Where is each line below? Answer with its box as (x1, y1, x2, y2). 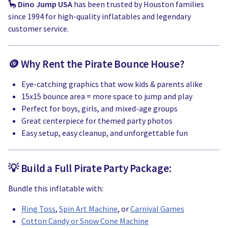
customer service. (8, 23, 69, 34)
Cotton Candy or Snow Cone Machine (21, 216, 149, 226)
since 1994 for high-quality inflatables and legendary (8, 11, 191, 22)
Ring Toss (21, 204, 55, 214)
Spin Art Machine (59, 204, 118, 214)
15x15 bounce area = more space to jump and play (21, 91, 192, 102)
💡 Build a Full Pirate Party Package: (8, 161, 172, 176)
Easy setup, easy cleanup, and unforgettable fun (21, 128, 188, 138)
